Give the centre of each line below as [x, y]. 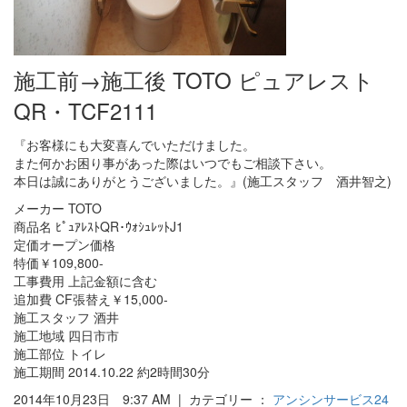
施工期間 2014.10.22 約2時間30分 [112, 372]
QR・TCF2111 [85, 111]
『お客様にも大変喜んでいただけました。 [134, 145]
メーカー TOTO [58, 208]
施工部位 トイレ [60, 354]
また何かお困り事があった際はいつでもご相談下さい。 [173, 163]
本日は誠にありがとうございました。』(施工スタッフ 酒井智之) [203, 181]
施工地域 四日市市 [66, 336]
